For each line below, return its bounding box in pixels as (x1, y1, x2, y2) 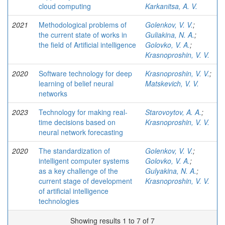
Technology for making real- (39, 107, 128, 117)
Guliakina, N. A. (145, 30, 194, 40)
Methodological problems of (39, 20, 127, 30)
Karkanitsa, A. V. (145, 1, 197, 11)
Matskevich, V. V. (145, 78, 199, 88)
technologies (39, 196, 79, 206)
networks (39, 88, 67, 98)
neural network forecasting (39, 127, 123, 137)
